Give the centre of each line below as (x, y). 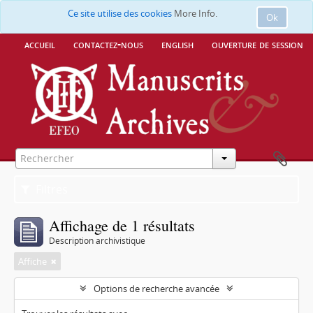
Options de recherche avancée (156, 289)
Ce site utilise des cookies (121, 13)
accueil (40, 44)
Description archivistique (97, 241)
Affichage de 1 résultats (122, 225)
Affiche (32, 261)
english (177, 44)
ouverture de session (257, 44)
